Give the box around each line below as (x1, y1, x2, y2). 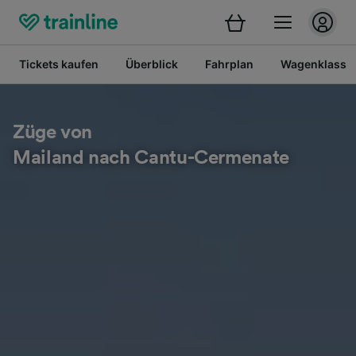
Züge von (13, 123, 93, 142)
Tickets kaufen (19, 57, 99, 71)
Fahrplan (205, 57, 253, 71)
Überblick (126, 57, 178, 71)
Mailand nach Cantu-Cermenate (13, 149, 289, 168)
